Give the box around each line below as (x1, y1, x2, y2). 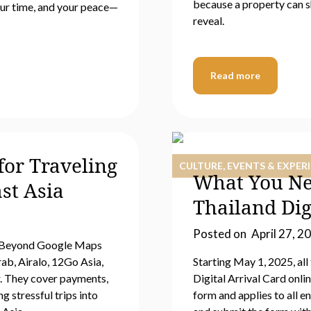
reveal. (192, 14, 224, 27)
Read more (210, 69, 260, 81)
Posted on (192, 226, 249, 241)
